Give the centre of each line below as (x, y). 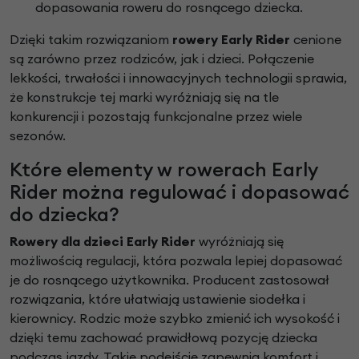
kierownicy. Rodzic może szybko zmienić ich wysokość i (175, 319)
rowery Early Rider (231, 40)
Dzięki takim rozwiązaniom (91, 40)
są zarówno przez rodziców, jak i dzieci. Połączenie (162, 59)
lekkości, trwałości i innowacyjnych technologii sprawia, (178, 78)
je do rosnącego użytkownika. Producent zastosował (169, 280)
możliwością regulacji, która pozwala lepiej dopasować (176, 261)
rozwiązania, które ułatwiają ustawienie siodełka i (157, 299)
